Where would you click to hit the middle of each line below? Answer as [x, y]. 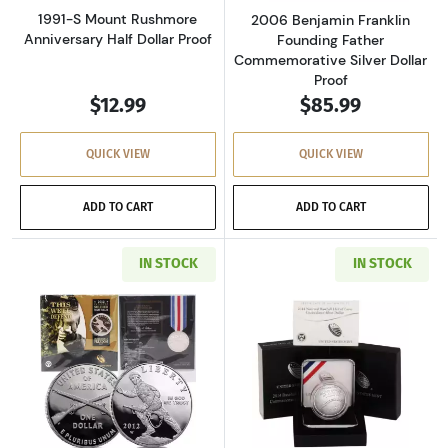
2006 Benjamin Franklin [331, 19]
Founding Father [331, 39]
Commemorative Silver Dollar [331, 59]
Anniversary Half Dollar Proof [117, 38]
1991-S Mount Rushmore [118, 18]
